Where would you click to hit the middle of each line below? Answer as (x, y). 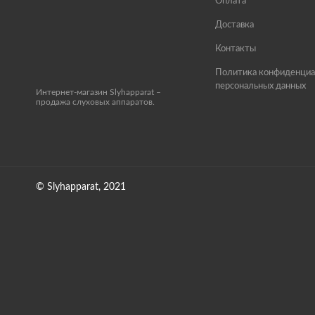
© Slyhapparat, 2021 (81, 187)
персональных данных (260, 86)
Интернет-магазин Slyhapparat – (98, 92)
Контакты (235, 49)
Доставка (234, 25)
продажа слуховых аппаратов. (95, 102)
